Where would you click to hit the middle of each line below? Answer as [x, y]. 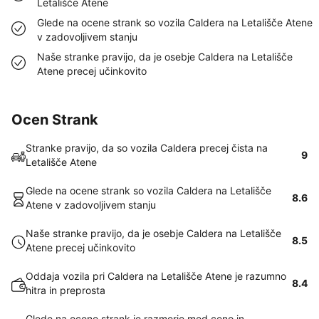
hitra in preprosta [66, 290]
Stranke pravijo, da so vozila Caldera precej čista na [147, 148]
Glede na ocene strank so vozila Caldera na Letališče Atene [175, 22]
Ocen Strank [55, 120]
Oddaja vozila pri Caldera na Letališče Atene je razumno [156, 276]
